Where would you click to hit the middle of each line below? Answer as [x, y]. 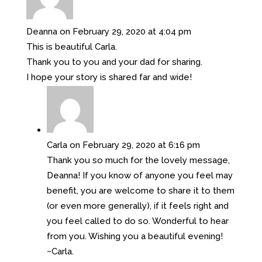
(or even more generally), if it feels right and [137, 206]
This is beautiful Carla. [71, 46]
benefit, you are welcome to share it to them [140, 190]
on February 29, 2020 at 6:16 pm [135, 145]
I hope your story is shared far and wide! [109, 77]
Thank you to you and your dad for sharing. [114, 62]
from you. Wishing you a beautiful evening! [135, 236]
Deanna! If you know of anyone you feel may [139, 175]
